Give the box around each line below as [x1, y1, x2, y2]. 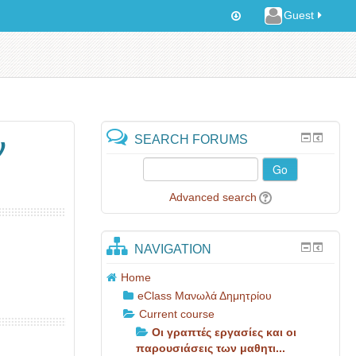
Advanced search [169, 191, 257, 203]
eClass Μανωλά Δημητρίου [137, 289, 273, 302]
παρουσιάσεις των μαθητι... [136, 342, 286, 354]
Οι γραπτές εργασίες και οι [152, 326, 297, 339]
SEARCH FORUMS [134, 132, 249, 146]
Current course [139, 308, 215, 320]
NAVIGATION [134, 242, 212, 256]
